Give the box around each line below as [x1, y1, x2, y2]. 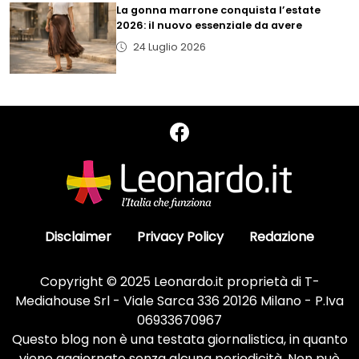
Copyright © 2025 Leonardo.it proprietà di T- [39, 272, 320, 292]
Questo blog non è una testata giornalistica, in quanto [11, 330, 348, 349]
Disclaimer [45, 228, 111, 247]
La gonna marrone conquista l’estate [116, 3, 321, 18]
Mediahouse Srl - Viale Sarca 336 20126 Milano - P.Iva [15, 292, 344, 311]
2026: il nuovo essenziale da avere [116, 18, 303, 33]
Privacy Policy [137, 228, 224, 247]
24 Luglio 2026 [132, 40, 206, 54]
